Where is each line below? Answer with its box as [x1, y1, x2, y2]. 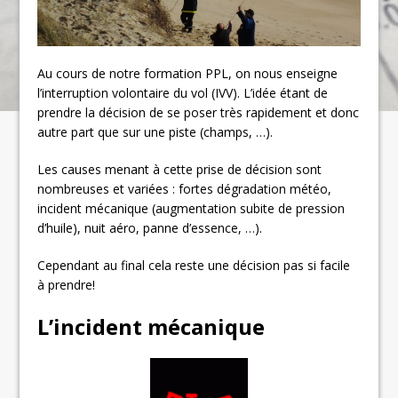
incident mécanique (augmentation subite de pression [37, 200, 346, 218]
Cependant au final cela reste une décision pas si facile [37, 257, 351, 275]
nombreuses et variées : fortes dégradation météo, [37, 180, 332, 198]
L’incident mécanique [37, 312, 266, 342]
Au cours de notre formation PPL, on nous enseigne [37, 65, 338, 83]
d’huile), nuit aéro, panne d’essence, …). [37, 219, 263, 237]
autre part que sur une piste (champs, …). [37, 123, 274, 141]
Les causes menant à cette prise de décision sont [37, 161, 322, 179]
